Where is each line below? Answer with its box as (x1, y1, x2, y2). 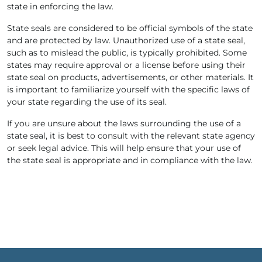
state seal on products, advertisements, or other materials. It (7, 71, 254, 82)
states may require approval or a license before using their (7, 59, 246, 70)
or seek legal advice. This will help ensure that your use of (7, 142, 241, 153)
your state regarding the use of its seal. (7, 96, 167, 107)
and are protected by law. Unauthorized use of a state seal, (7, 35, 245, 46)
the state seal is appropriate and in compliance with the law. (7, 154, 253, 166)
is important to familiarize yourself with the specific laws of (7, 84, 250, 95)
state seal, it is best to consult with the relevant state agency (7, 130, 255, 141)
